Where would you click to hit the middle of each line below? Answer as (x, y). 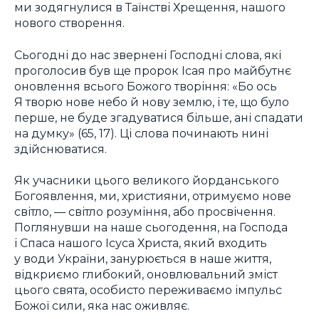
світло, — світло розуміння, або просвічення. (145, 212)
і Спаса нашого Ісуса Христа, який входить (141, 243)
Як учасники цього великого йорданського (147, 181)
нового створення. (69, 23)
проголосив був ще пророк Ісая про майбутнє (153, 70)
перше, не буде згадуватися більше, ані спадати (159, 117)
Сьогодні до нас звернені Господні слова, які (148, 54)
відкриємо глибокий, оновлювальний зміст (146, 274)
